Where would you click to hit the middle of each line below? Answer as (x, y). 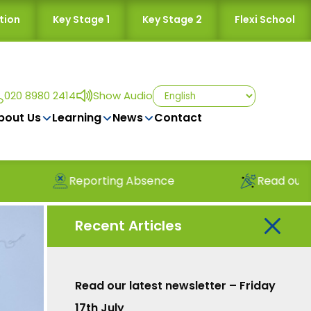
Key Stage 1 (81, 19)
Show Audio (123, 95)
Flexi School (264, 19)
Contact (178, 117)
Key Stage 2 (172, 19)
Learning (76, 117)
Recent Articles (128, 226)
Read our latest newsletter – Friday (175, 285)
